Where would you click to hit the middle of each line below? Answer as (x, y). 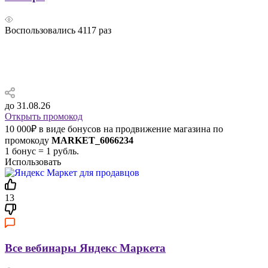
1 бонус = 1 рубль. (42, 151)
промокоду (28, 140)
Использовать (33, 162)
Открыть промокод (44, 116)
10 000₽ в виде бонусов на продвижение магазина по (114, 129)
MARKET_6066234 (92, 140)
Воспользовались (41, 30)
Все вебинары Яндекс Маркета (85, 248)
